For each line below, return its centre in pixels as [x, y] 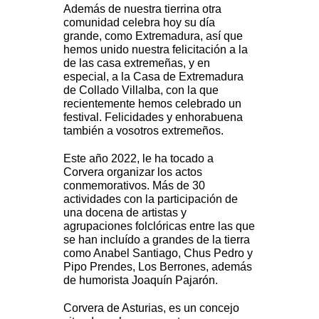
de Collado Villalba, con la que [141, 90]
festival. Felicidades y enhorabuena [153, 117]
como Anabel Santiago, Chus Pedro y [158, 253]
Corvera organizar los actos [133, 172]
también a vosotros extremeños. [143, 131]
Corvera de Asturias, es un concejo [151, 308]
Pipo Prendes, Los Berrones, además [158, 267]
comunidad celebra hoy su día [139, 23]
